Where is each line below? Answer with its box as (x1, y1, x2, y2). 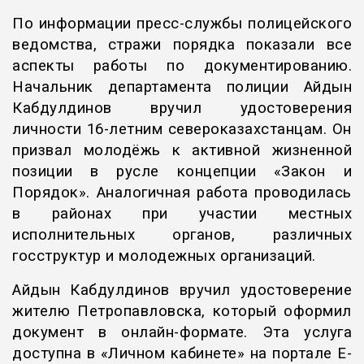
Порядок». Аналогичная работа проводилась (12, 184, 352, 202)
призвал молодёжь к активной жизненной (12, 141, 352, 160)
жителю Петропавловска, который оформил (12, 302, 352, 321)
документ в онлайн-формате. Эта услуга (12, 323, 352, 342)
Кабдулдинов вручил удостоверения (12, 99, 352, 118)
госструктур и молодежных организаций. (12, 247, 316, 266)
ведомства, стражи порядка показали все (12, 36, 352, 54)
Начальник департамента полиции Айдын (12, 78, 352, 97)
